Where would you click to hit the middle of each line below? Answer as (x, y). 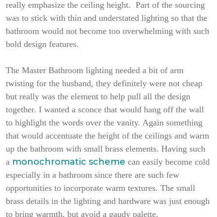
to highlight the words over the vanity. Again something (104, 123)
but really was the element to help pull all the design (98, 96)
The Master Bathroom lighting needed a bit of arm (95, 70)
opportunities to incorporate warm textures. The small (101, 188)
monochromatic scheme (69, 162)
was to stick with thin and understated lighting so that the (107, 18)
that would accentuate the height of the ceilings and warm (108, 136)
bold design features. (42, 44)
